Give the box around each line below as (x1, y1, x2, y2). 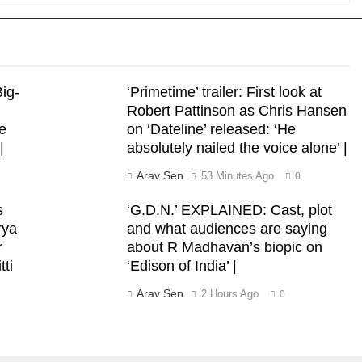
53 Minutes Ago (200, 170, 274, 182)
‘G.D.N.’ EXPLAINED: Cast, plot (126, 202, 332, 218)
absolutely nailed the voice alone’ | (126, 140, 347, 156)
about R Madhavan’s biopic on (126, 239, 322, 255)
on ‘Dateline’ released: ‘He (126, 121, 296, 137)
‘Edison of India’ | (126, 258, 237, 274)
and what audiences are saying (126, 221, 327, 237)
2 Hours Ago (200, 288, 259, 300)
